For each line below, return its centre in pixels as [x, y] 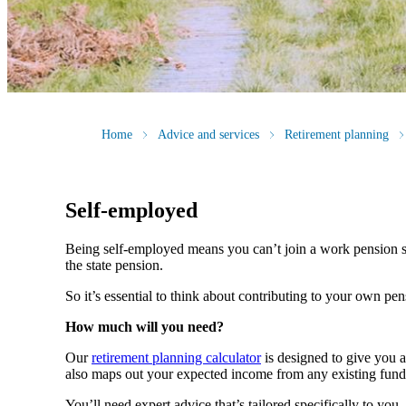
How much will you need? [145, 327]
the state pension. [114, 266]
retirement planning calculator [176, 358]
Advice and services [208, 135]
